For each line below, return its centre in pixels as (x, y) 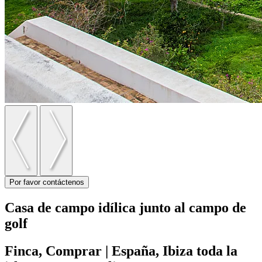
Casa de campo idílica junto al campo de (125, 207)
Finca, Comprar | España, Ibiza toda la (121, 251)
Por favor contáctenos (47, 182)
